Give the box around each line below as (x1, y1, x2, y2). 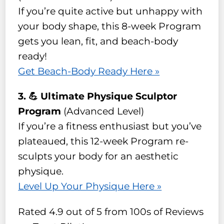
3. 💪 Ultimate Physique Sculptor (18, 90, 177, 102)
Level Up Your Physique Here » (18, 180, 162, 192)
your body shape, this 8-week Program (18, 20, 201, 32)
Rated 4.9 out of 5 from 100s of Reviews (18, 206, 204, 218)
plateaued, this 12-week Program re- (18, 135, 189, 147)
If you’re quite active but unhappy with (18, 5, 203, 17)
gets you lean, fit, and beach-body (18, 35, 178, 47)
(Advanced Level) (63, 105, 144, 117)
